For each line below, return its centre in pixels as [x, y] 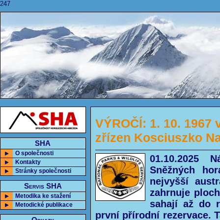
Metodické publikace [44, 205]
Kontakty [28, 162]
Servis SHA [43, 186]
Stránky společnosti [43, 171]
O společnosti [34, 153]
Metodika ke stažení [43, 196]
